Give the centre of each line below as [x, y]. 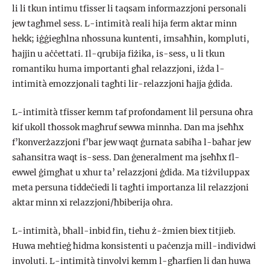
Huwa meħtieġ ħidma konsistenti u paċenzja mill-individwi [134, 246]
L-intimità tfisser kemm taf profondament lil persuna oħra [133, 113]
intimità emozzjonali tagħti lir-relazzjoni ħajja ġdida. [122, 84]
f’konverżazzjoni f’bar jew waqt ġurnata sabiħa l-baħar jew [131, 143]
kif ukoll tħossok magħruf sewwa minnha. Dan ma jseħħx [128, 128]
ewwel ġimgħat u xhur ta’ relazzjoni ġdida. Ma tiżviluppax [131, 173]
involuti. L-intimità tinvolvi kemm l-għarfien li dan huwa [131, 262]
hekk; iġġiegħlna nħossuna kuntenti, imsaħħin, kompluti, [131, 39]
